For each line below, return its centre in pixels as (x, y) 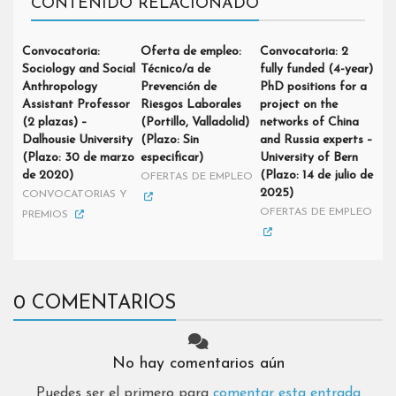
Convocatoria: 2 (304, 52)
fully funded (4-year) (316, 69)
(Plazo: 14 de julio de (316, 175)
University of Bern (308, 158)
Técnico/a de (176, 69)
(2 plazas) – (55, 122)
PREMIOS (45, 215)
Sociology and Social (79, 69)
